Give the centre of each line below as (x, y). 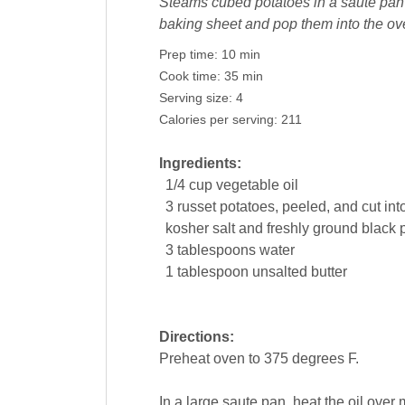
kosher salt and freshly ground (261, 229)
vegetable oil (257, 185)
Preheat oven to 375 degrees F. (259, 359)
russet (196, 207)
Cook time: (191, 77)
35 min (243, 77)
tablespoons (216, 250)
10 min (240, 55)
